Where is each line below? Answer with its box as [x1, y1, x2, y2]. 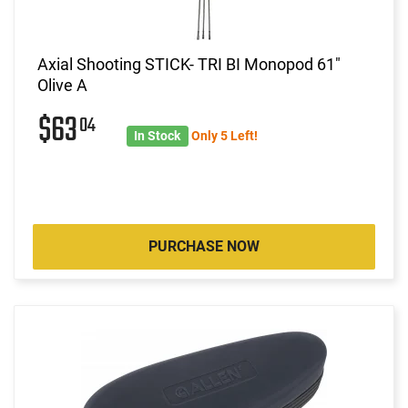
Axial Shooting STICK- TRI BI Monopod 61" [37, 54, 341, 74]
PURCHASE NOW [148, 237, 260, 255]
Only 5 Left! [190, 127, 258, 143]
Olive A [37, 75, 87, 95]
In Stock [134, 127, 181, 143]
